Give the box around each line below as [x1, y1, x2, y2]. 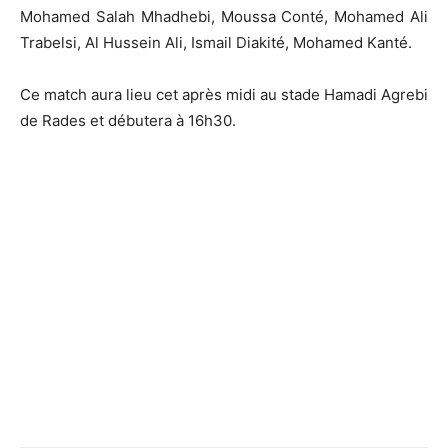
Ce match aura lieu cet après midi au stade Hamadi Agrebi [20, 84, 428, 104]
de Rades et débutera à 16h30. [20, 110, 236, 130]
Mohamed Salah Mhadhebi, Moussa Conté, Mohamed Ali [20, 6, 428, 26]
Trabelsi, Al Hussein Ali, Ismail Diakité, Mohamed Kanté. [20, 32, 412, 52]
